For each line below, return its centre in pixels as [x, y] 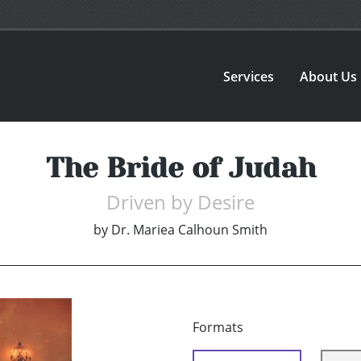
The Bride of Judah [180, 168]
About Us [329, 76]
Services [249, 76]
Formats [218, 328]
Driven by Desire [180, 202]
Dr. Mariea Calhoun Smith [189, 230]
